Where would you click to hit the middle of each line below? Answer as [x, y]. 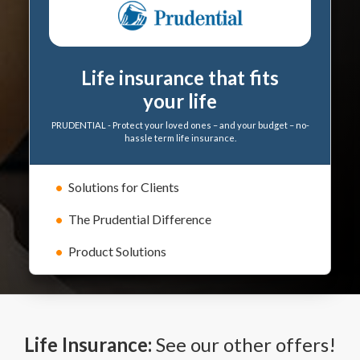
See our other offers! [244, 345]
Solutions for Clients [124, 187]
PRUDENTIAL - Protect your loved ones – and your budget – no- [180, 125]
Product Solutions [117, 252]
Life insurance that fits [180, 78]
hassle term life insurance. [180, 138]
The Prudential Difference [140, 219]
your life [180, 101]
